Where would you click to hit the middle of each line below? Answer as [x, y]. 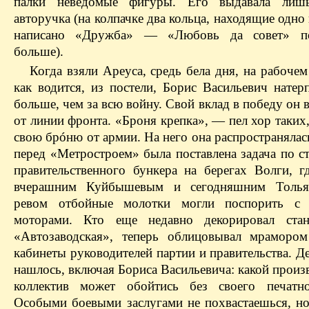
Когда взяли [66, 71]
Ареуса [122, 71]
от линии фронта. [64, 121]
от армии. [112, 137]
